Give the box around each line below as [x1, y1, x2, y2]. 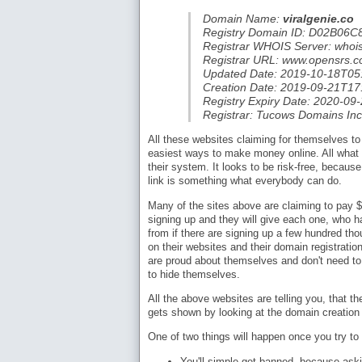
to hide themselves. [148, 267, 240, 280]
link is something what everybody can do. [148, 175, 342, 187]
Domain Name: [203, 11, 283, 25]
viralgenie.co [283, 11, 354, 25]
